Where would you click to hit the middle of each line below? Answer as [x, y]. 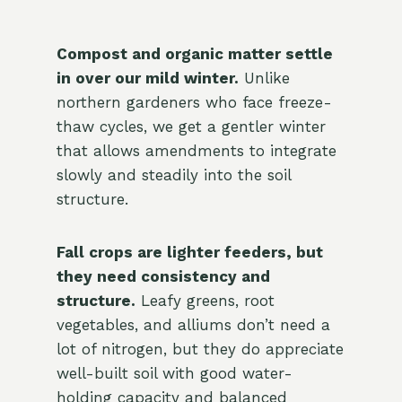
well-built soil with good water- [174, 374]
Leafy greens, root [205, 301]
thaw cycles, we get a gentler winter [191, 127]
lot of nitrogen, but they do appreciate [200, 350]
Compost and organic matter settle [194, 54]
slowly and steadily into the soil [173, 175]
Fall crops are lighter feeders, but [189, 253]
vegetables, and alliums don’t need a [193, 325]
